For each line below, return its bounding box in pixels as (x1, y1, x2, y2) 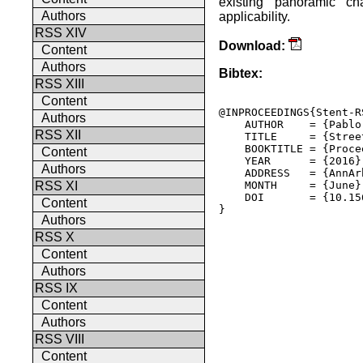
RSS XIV (35, 26, 87, 40)
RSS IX (35, 281, 78, 295)
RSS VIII (35, 332, 84, 346)
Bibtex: (219, 66, 263, 80)
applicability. (219, 9, 290, 23)
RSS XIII (35, 77, 84, 91)
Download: (219, 38, 285, 53)
